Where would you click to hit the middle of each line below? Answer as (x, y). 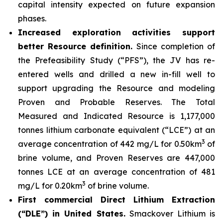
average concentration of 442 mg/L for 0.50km (110, 144)
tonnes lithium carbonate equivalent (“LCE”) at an (116, 130)
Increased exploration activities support (116, 32)
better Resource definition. (75, 46)
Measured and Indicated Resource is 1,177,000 (116, 116)
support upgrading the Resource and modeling (116, 88)
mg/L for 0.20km (50, 186)
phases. (32, 18)
